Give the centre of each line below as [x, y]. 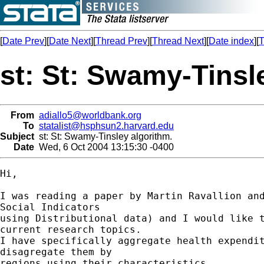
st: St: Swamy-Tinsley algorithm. [103, 136]
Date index [231, 41]
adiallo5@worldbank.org [90, 115]
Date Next [70, 41]
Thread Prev [121, 41]
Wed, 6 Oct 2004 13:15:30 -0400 [104, 147]
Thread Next [178, 41]
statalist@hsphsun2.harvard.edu [106, 126]
